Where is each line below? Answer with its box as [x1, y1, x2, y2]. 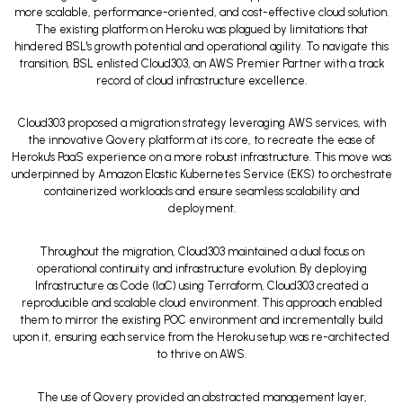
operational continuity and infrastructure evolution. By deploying [36, 262, 367, 276]
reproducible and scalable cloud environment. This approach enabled [21, 296, 382, 310]
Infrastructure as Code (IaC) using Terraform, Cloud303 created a [35, 279, 368, 293]
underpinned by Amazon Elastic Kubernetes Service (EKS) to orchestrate [11, 167, 392, 182]
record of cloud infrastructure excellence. [96, 73, 307, 87]
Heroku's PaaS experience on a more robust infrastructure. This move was [12, 150, 391, 165]
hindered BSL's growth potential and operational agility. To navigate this [14, 39, 389, 53]
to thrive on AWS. [157, 347, 246, 362]
